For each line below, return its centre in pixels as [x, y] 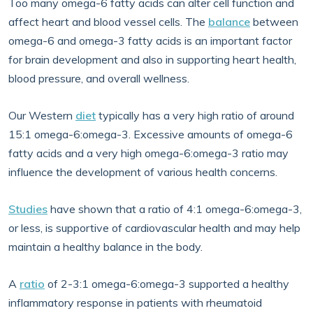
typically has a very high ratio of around [195, 115]
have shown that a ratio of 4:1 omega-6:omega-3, [175, 209]
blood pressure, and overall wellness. [99, 78]
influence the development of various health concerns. [143, 172]
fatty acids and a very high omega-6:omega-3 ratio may [148, 153]
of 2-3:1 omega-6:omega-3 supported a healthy [167, 284]
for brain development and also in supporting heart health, [152, 59]
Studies [28, 209]
